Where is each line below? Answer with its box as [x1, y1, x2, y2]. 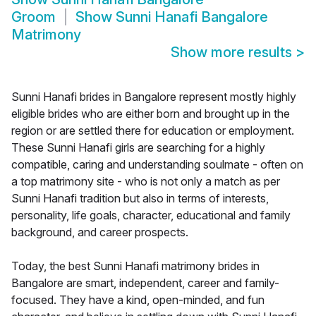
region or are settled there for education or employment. [11, 123, 294, 138]
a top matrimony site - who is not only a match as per [11, 174, 280, 189]
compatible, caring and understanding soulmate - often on [11, 157, 303, 172]
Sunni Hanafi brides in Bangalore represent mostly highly [11, 90, 296, 104]
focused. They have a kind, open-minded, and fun [11, 293, 265, 308]
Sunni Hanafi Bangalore [115, 8, 268, 26]
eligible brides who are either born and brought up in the [11, 107, 290, 121]
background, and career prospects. [11, 225, 188, 240]
